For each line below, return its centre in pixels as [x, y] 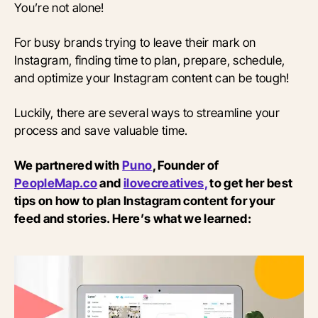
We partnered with [68, 165]
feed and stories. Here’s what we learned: [133, 219]
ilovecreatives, [165, 183]
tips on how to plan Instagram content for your [145, 201]
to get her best [250, 183]
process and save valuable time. [101, 131]
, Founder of [186, 165]
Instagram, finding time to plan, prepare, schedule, [150, 60]
